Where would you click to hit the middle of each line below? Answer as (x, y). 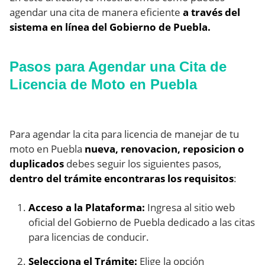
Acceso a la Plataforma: (87, 208)
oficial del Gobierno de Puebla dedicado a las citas (142, 222)
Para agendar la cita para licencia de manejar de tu (124, 134)
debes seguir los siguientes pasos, (143, 164)
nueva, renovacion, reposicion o (164, 149)
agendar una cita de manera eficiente (95, 12)
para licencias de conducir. (89, 237)
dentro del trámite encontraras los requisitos (122, 179)
